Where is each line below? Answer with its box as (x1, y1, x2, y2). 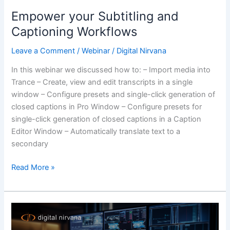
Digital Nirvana (117, 46, 167, 55)
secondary (11, 139, 49, 149)
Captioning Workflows (11, 24, 138, 39)
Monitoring (11, 216, 49, 225)
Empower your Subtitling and (11, 8, 179, 24)
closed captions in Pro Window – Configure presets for (11, 102, 202, 112)
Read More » (11, 163, 55, 172)
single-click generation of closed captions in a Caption (11, 114, 202, 124)
